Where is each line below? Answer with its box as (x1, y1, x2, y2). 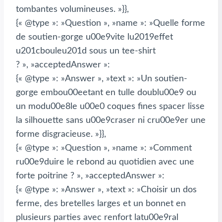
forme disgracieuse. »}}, (16, 130, 106, 139)
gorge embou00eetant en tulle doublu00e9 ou (16, 88, 196, 98)
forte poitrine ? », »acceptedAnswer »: (16, 171, 165, 181)
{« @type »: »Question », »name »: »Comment (16, 144, 192, 153)
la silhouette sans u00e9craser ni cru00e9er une (16, 116, 206, 125)
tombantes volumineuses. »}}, (16, 5, 129, 14)
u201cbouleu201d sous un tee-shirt (16, 47, 156, 56)
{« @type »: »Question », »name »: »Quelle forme (16, 19, 205, 28)
